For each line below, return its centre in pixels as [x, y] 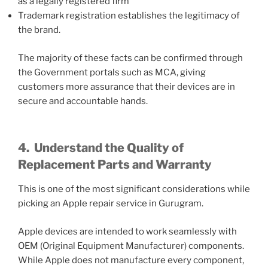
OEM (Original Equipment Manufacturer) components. [131, 246]
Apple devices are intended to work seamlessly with [127, 231]
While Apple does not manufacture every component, [131, 260]
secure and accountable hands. [83, 101]
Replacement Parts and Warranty [115, 165]
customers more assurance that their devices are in [127, 86]
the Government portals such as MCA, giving [112, 72]
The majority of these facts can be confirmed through [130, 58]
